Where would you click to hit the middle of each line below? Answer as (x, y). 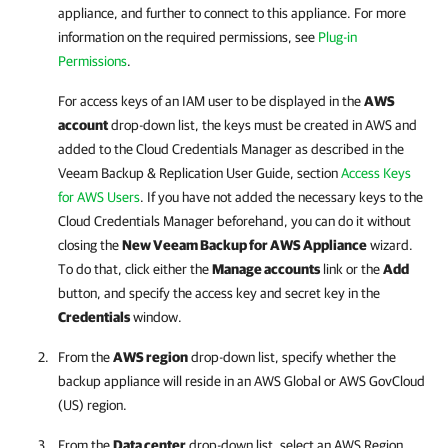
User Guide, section (282, 173)
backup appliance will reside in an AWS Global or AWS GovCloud (241, 381)
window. (156, 317)
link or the (351, 269)
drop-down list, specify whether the (292, 357)
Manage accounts (266, 269)
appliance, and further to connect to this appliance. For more (232, 13)
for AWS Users (99, 197)
